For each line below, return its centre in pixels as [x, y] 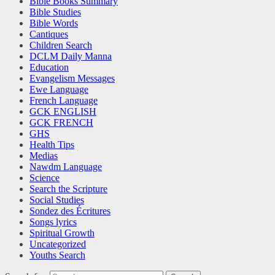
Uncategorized [58, 244]
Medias [44, 156]
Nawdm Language [66, 167]
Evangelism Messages [72, 79]
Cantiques [49, 34]
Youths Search [57, 255]
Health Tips [52, 145]
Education [49, 68]
